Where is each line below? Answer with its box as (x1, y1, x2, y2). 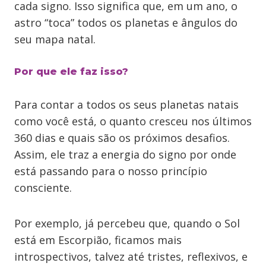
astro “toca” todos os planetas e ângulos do (14, 15, 237, 30)
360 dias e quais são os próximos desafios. (14, 131, 230, 145)
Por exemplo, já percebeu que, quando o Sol (14, 216, 240, 230)
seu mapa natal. (14, 32, 99, 46)
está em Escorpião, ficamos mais (14, 233, 182, 247)
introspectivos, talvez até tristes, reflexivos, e (14, 249, 248, 264)
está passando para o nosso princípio (14, 164, 207, 178)
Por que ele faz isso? (14, 66, 128, 77)
